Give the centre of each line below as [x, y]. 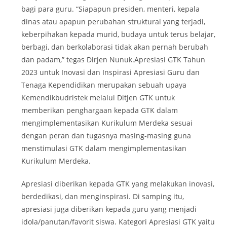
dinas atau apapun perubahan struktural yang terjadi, [113, 21]
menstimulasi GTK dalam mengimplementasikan [104, 148]
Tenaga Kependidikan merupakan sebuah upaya [104, 85]
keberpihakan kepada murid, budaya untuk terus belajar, [119, 34]
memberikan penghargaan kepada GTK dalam [100, 110]
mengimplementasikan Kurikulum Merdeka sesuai [107, 123]
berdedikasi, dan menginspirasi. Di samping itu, [103, 196]
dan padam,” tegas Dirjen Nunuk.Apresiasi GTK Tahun [113, 59]
